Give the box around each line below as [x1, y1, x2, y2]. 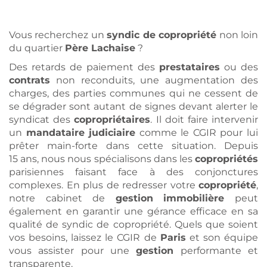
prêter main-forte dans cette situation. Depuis [9, 140, 258, 152]
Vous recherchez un [9, 29, 107, 41]
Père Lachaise [65, 42, 135, 54]
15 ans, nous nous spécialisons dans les [9, 153, 195, 165]
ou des [220, 61, 258, 73]
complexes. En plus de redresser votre [9, 179, 198, 191]
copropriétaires [74, 114, 151, 126]
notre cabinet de [9, 193, 116, 204]
